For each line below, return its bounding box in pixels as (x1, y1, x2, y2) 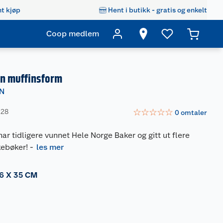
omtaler (181, 108, 207, 116)
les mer (36, 142, 64, 152)
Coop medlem (46, 29, 99, 38)
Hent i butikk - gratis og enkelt (108, 5, 207, 14)
